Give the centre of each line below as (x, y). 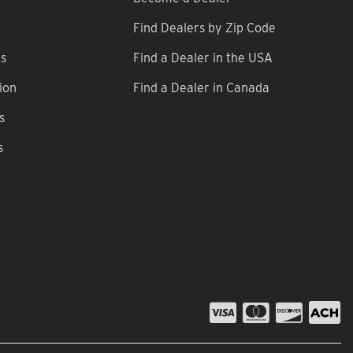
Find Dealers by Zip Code (205, 28)
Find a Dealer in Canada (202, 87)
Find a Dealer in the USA (203, 58)
